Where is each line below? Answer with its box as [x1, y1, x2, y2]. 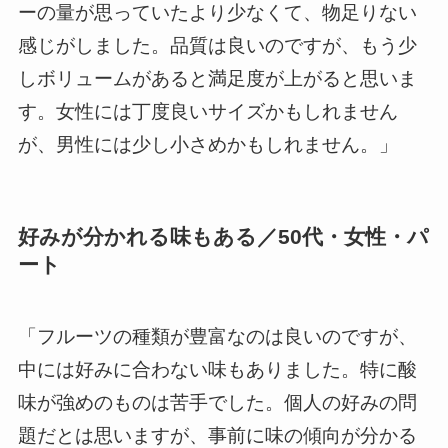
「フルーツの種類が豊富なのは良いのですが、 [17, 326, 417, 348]
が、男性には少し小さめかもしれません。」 [17, 133, 398, 155]
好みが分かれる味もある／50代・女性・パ [17, 225, 429, 249]
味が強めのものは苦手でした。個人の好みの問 [17, 392, 417, 414]
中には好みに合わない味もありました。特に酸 [17, 359, 417, 381]
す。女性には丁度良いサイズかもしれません [17, 100, 398, 122]
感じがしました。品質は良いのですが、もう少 [17, 34, 417, 56]
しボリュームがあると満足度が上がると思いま [17, 67, 417, 89]
